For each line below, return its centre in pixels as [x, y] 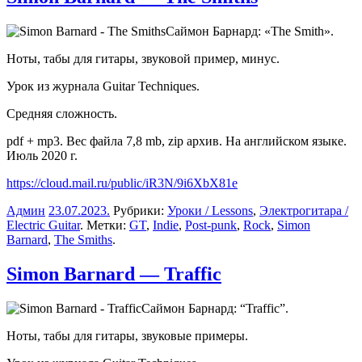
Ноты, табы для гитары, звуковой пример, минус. [143, 59]
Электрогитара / [304, 211]
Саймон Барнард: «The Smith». [250, 32]
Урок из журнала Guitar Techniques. [103, 86]
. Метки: [105, 225]
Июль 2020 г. [42, 156]
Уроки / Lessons [210, 211]
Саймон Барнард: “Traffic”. [215, 309]
